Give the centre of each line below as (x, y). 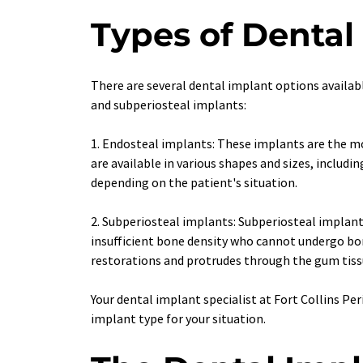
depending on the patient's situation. (194, 183)
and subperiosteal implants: (169, 105)
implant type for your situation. (179, 319)
